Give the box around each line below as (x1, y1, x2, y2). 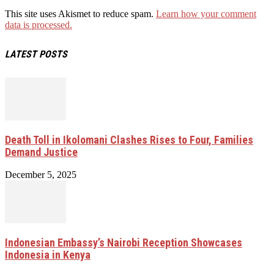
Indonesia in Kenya (5, 248, 91, 261)
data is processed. (5, 20, 72, 31)
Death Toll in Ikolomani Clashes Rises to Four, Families (5, 133, 253, 146)
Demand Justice (5, 145, 78, 158)
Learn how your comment (156, 9, 256, 20)
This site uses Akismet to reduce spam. (5, 9, 156, 20)
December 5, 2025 (5, 169, 76, 180)
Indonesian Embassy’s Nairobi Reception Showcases (5, 235, 242, 249)
